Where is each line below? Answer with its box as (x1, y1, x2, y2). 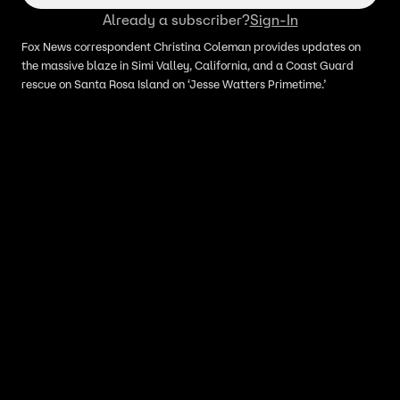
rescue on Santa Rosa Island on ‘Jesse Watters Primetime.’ (21, 77, 326, 92)
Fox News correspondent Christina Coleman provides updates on (21, 39, 361, 54)
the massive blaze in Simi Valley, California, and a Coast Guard (21, 58, 354, 73)
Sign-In (249, 11, 298, 29)
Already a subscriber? (102, 11, 250, 29)
